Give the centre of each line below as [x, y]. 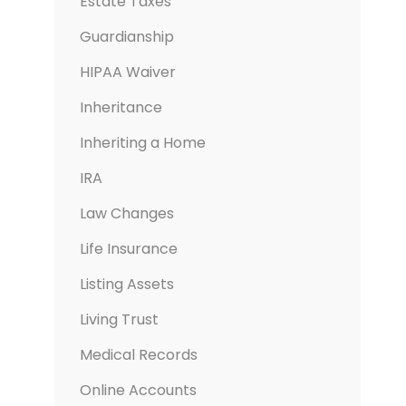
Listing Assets [126, 284]
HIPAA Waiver [127, 72]
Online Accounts [138, 390]
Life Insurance [128, 248]
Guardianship [126, 36]
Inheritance [121, 107]
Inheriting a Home [142, 142]
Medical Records [138, 354]
